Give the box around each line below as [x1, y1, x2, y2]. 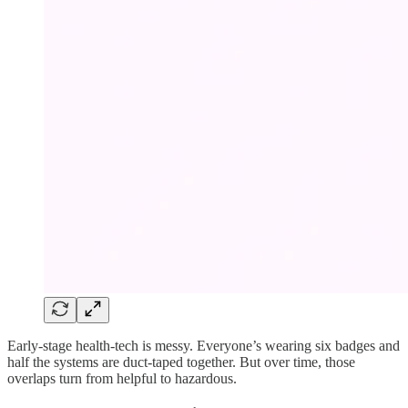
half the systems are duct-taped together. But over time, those [7, 354, 355, 371]
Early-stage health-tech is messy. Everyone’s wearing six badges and [7, 338, 400, 354]
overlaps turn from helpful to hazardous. [7, 371, 237, 387]
